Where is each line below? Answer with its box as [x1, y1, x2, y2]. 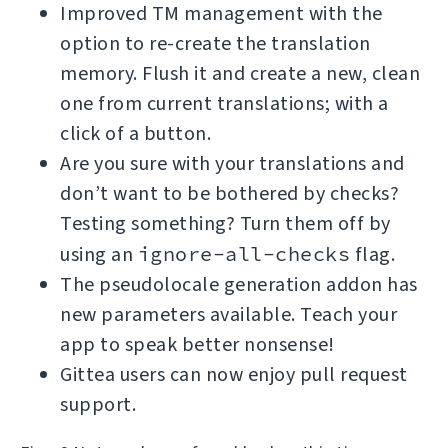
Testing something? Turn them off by [60, 209, 391, 237]
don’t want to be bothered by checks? [60, 179, 399, 207]
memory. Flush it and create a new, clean [60, 59, 420, 87]
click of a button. [60, 119, 211, 147]
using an [60, 240, 138, 268]
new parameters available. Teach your [60, 300, 397, 328]
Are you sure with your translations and [60, 149, 405, 177]
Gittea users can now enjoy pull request [60, 360, 408, 388]
